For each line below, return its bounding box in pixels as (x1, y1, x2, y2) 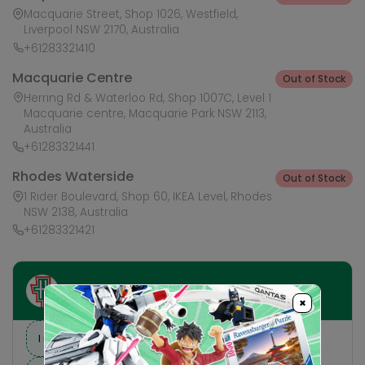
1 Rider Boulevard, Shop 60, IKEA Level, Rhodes (23, 188, 272, 204)
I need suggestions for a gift (38, 331, 185, 347)
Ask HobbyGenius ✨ (59, 282, 176, 300)
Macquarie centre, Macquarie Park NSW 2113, (23, 105, 266, 121)
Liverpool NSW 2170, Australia (23, 22, 179, 38)
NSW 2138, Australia (23, 204, 128, 220)
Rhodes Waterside (12, 166, 134, 186)
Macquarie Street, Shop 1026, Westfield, (23, 7, 238, 23)
